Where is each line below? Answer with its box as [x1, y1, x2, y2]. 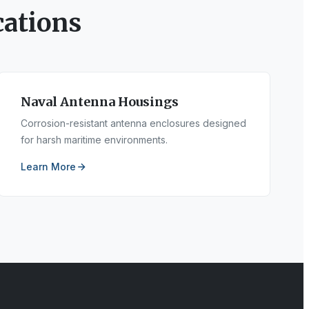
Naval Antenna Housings [21, 94, 179, 110]
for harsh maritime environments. [21, 134, 168, 146]
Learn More [21, 161, 77, 172]
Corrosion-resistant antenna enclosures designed [21, 117, 247, 129]
